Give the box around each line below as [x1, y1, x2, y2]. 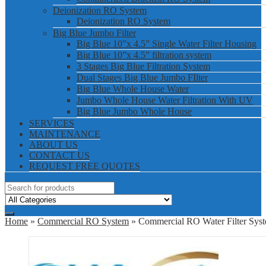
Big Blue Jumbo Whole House [77, 106, 192, 116]
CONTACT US [29, 150, 90, 160]
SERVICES [29, 118, 74, 128]
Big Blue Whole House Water [77, 83, 189, 94]
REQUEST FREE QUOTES [29, 160, 140, 171]
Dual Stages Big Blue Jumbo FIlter [77, 72, 208, 83]
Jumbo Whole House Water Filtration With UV [77, 94, 253, 105]
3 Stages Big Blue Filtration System [77, 61, 210, 71]
